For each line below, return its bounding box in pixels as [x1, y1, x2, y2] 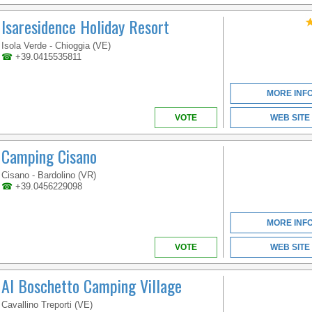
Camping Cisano [1, 143, 97, 169]
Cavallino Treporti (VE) [1, 299, 93, 311]
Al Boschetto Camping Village [1, 273, 182, 299]
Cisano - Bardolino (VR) [1, 170, 96, 181]
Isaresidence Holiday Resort [1, 14, 169, 40]
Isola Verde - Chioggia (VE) [1, 40, 111, 52]
